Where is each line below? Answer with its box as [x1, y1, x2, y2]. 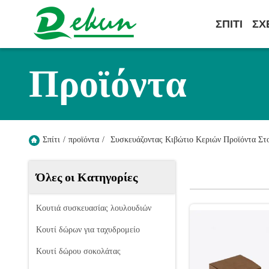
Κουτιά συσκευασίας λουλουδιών [36, 204, 151, 213]
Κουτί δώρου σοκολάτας [36, 247, 121, 256]
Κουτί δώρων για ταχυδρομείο [36, 225, 140, 234]
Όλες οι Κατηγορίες [36, 171, 138, 184]
